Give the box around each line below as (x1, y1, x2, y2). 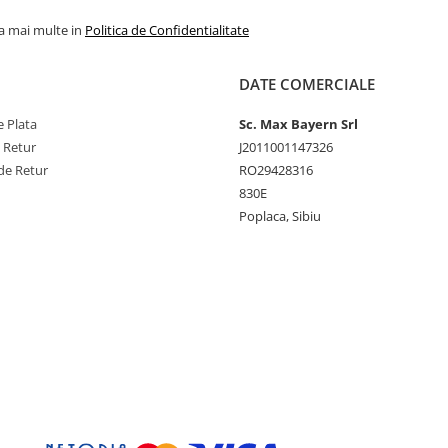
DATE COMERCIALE (239, 74, 375, 95)
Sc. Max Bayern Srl (239, 115, 358, 134)
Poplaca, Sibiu (239, 207, 321, 226)
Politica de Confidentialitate (85, 21, 249, 40)
